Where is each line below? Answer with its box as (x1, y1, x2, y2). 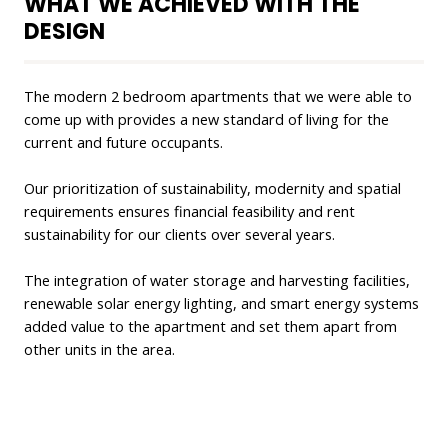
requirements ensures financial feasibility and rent (24, 200, 355, 221)
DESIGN (24, 15, 105, 47)
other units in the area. (24, 338, 175, 359)
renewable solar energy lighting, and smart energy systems (24, 292, 419, 313)
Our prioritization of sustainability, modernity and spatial (24, 177, 401, 198)
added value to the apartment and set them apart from (24, 315, 397, 336)
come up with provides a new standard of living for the (24, 108, 389, 129)
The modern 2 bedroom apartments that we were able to (24, 85, 412, 106)
